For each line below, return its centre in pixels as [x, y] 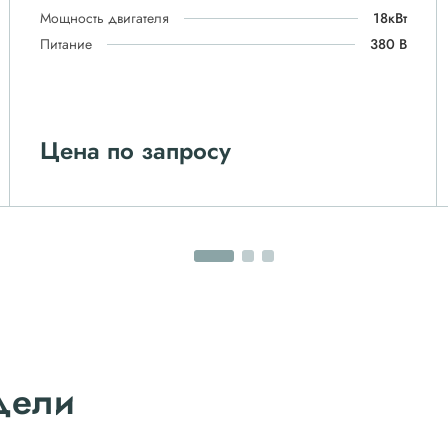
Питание [65, 44]
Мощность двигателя [104, 18]
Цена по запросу [135, 150]
